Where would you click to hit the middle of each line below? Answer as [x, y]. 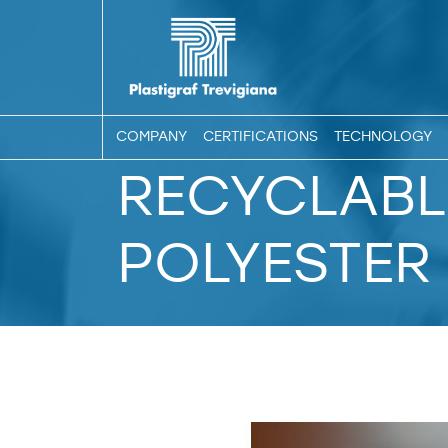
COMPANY [151, 136]
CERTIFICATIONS [260, 136]
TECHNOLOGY [382, 136]
